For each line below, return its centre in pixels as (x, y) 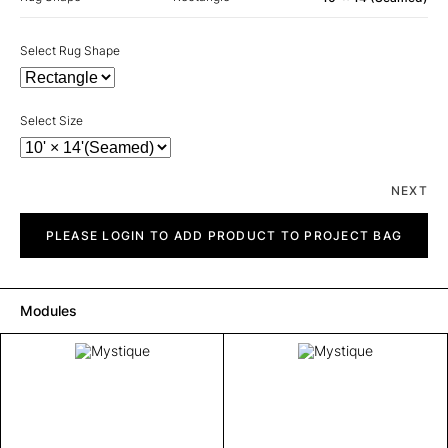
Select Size (51, 120)
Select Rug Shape (70, 50)
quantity (42, 234)
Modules (48, 310)
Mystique (45, 219)
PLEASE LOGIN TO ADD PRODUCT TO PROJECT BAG (224, 235)
